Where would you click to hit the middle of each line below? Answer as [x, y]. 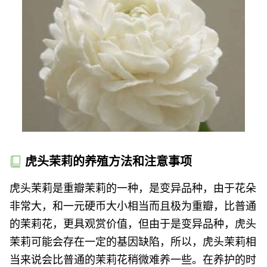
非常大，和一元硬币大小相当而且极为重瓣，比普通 [133, 206]
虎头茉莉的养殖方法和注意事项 [108, 161]
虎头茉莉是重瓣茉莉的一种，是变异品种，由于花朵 [133, 188]
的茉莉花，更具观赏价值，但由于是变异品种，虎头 [133, 223]
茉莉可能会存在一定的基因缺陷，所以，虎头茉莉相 [133, 241]
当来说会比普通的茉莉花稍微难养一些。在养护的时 [133, 259]
